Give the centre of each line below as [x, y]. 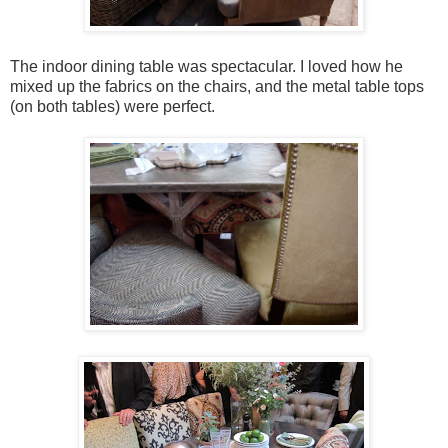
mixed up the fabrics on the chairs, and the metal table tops [217, 86]
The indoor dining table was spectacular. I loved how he [206, 66]
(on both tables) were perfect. [112, 106]
